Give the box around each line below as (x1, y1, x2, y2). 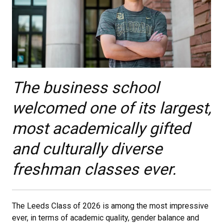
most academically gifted (12, 119, 190, 138)
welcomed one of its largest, (12, 99, 211, 118)
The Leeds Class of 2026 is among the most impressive (12, 201, 209, 211)
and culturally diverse (12, 139, 162, 159)
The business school (12, 78, 159, 98)
